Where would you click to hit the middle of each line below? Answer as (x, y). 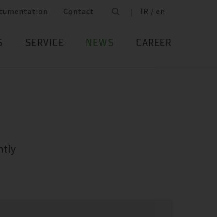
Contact (79, 11)
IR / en (153, 11)
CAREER (154, 44)
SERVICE (44, 44)
